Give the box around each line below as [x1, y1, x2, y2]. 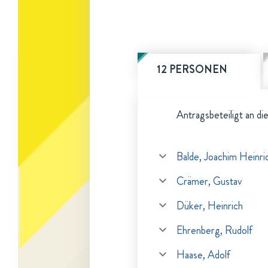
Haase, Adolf [176, 247, 230, 263]
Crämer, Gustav [176, 173, 242, 189]
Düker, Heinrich [176, 198, 243, 214]
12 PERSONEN [157, 62, 227, 77]
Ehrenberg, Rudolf [176, 223, 252, 238]
